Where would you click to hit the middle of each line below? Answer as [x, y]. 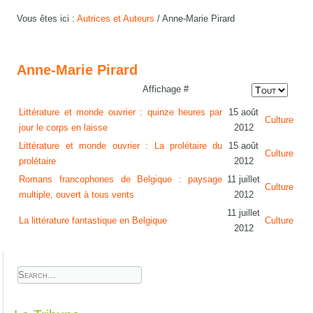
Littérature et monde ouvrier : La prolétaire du [121, 146]
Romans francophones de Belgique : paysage [121, 180]
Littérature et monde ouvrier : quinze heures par [121, 112]
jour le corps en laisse [64, 128]
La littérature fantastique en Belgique [93, 221]
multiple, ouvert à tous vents [77, 195]
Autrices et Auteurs [116, 19]
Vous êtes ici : [47, 19]
